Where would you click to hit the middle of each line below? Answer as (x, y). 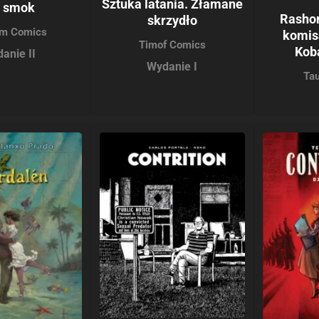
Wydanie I (172, 67)
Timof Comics (172, 45)
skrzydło (172, 21)
